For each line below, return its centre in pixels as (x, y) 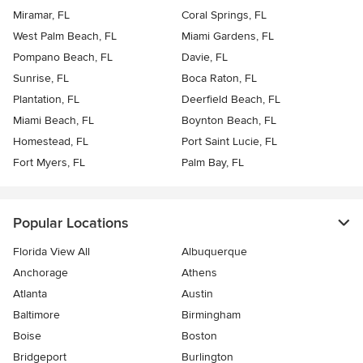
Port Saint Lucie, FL (229, 142)
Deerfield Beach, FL (231, 100)
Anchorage (41, 273)
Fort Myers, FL (49, 163)
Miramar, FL (41, 15)
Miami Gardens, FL (228, 36)
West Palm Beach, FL (65, 36)
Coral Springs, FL (224, 15)
